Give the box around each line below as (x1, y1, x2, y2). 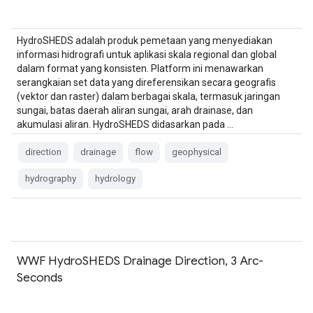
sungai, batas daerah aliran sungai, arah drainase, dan (17, 105, 253, 116)
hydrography (25, 173, 76, 184)
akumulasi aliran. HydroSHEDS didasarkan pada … (17, 119, 233, 130)
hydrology (95, 173, 136, 184)
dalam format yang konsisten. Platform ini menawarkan (17, 63, 263, 74)
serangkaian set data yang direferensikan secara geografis (17, 77, 276, 88)
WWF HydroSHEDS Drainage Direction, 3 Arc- (17, 253, 263, 268)
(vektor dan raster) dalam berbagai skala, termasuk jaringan (17, 91, 280, 102)
